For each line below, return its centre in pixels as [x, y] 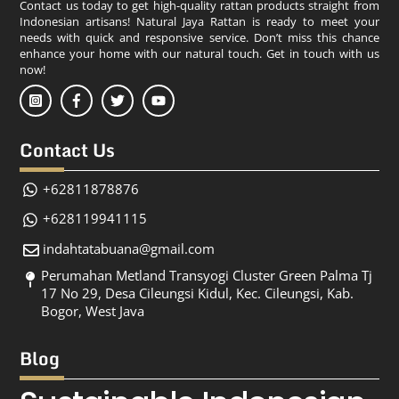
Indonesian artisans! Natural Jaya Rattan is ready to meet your [199, 21]
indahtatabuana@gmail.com [128, 249]
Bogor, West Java [93, 311]
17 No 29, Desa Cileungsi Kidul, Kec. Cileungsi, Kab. [198, 293]
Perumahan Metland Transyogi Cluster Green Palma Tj [207, 276]
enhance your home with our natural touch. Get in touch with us [199, 53]
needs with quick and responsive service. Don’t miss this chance [199, 37]
